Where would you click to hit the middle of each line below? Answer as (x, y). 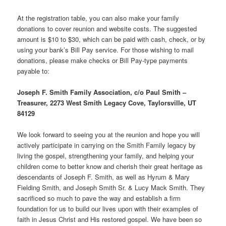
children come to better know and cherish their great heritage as (110, 166)
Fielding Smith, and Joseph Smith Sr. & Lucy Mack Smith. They (111, 188)
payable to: (34, 71)
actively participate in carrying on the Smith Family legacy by (107, 145)
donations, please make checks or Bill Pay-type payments (103, 61)
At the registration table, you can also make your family (98, 18)
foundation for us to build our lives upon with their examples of (108, 209)
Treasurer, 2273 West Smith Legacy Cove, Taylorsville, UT (107, 103)
